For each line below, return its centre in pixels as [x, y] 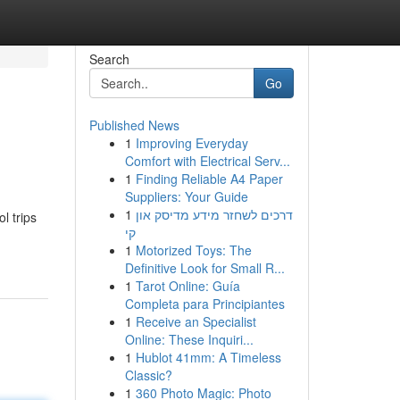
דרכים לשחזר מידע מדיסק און [214, 214]
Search [109, 59]
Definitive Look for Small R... [204, 268]
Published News [134, 125]
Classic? [148, 375]
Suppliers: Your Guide [186, 196]
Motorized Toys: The [193, 250]
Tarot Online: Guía [187, 286]
